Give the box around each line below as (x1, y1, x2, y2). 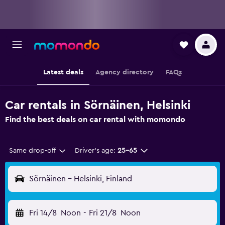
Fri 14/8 (29, 209, 57, 217)
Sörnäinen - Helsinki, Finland (29, 175, 132, 183)
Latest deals (43, 69, 83, 76)
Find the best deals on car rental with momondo (5, 116, 185, 124)
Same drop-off (9, 147, 56, 154)
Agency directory (95, 69, 154, 76)
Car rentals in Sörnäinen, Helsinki (5, 99, 190, 111)
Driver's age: (74, 147, 116, 154)
